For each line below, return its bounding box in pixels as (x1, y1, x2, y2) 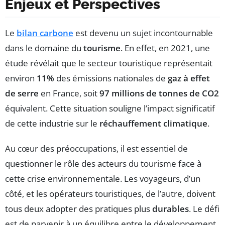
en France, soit (39, 87, 99, 99)
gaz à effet (168, 72, 210, 84)
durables (152, 202, 189, 214)
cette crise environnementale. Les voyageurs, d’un (5, 172, 200, 184)
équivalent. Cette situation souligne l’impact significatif (5, 102, 215, 114)
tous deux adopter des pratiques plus (5, 202, 152, 214)
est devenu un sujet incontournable (73, 27, 213, 39)
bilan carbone (17, 27, 73, 39)
